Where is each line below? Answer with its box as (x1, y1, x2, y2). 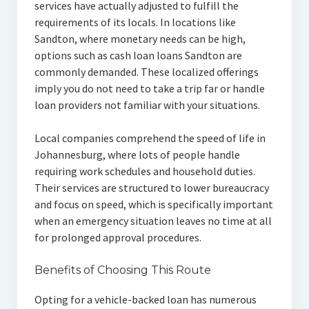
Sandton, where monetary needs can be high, (34, 32, 246, 46)
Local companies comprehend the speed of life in (34, 131, 266, 146)
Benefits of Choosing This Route (34, 263, 211, 277)
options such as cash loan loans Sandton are (34, 48, 242, 63)
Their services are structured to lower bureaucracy (34, 181, 269, 195)
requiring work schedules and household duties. (34, 164, 255, 179)
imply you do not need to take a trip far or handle (34, 81, 265, 96)
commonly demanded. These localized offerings (34, 65, 259, 79)
